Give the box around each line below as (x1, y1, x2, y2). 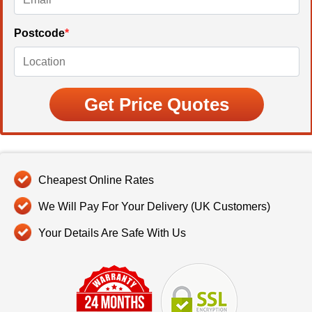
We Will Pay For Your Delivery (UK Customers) (38, 201, 270, 213)
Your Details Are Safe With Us (38, 227, 186, 240)
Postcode (14, 27, 65, 40)
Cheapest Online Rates (38, 174, 154, 187)
